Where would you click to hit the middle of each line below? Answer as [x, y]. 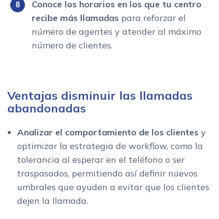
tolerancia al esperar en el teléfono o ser [101, 159]
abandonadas [47, 108]
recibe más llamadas [75, 18]
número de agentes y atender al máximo [117, 31]
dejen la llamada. [54, 200]
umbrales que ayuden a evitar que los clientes [113, 187]
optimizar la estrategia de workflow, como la [110, 146]
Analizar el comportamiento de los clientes [108, 132]
